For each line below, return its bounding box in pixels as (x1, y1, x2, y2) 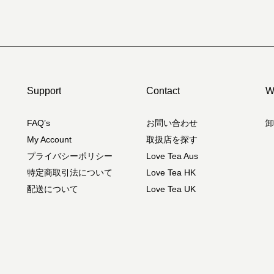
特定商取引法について (27, 168, 113, 177)
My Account (27, 135, 72, 144)
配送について (27, 184, 78, 194)
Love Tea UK (146, 184, 196, 194)
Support (27, 86, 61, 96)
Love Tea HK (146, 168, 196, 177)
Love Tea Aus (146, 151, 198, 161)
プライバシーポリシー (27, 151, 113, 161)
